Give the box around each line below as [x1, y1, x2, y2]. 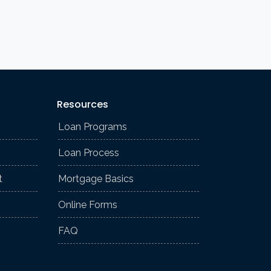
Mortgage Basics [58, 172, 134, 184]
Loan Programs [58, 120, 127, 132]
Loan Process [58, 146, 119, 158]
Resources [57, 97, 108, 111]
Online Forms [58, 198, 117, 211]
